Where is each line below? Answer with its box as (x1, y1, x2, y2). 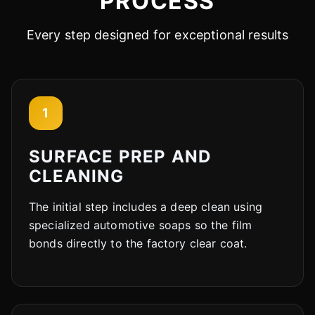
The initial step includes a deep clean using (29, 199, 263, 214)
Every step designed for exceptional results (26, 27, 289, 42)
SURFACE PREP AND (29, 146, 212, 167)
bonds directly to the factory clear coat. (29, 236, 247, 250)
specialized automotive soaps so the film (29, 217, 252, 232)
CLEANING (29, 165, 124, 186)
